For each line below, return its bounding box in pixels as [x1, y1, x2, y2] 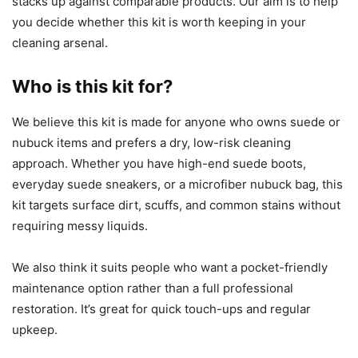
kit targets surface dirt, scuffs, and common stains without [12, 197, 340, 213]
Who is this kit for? [12, 76, 173, 97]
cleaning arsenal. [12, 35, 108, 51]
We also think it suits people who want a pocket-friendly [12, 260, 328, 276]
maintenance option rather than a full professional [12, 280, 293, 296]
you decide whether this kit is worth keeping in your [12, 14, 306, 30]
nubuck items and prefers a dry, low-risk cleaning [12, 135, 291, 151]
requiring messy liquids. [12, 218, 148, 234]
